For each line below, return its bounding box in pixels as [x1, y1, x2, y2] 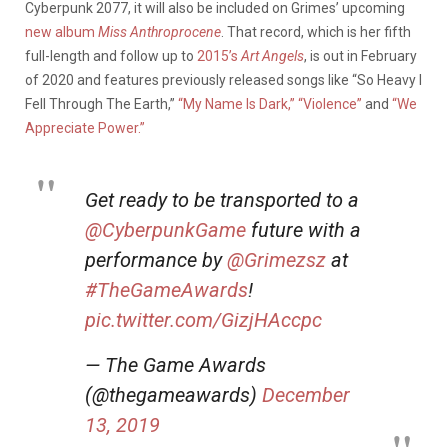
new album [25, 24, 98, 41]
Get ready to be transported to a [85, 188, 359, 213]
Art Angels [241, 48, 304, 65]
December [262, 383, 350, 408]
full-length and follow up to [25, 48, 197, 65]
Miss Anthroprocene [98, 24, 221, 41]
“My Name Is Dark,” [178, 96, 295, 113]
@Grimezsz [227, 248, 326, 273]
